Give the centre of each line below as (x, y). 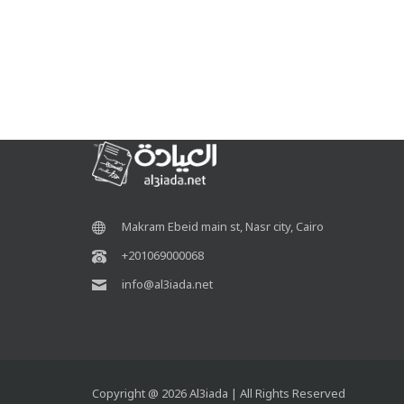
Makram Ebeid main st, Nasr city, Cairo (223, 226)
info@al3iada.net (167, 284)
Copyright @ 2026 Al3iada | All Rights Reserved (219, 393)
